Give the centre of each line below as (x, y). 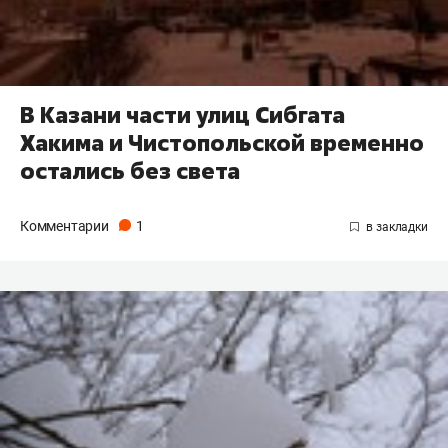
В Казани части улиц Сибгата (182, 115)
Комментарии (66, 226)
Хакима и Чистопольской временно (222, 143)
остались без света (130, 171)
